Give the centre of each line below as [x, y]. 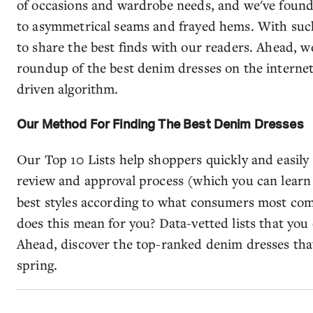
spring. [37, 264]
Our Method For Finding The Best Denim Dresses [160, 125]
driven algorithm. [68, 88]
